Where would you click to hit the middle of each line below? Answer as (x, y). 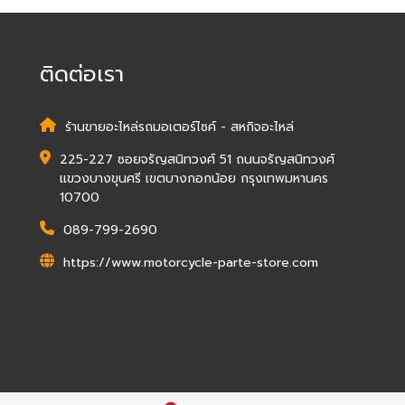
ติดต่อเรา (81, 74)
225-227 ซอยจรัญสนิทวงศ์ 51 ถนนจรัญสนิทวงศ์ (197, 160)
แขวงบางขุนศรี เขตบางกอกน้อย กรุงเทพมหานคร (193, 179)
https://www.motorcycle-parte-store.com (190, 263)
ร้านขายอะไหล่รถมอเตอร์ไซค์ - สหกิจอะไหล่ (179, 127)
